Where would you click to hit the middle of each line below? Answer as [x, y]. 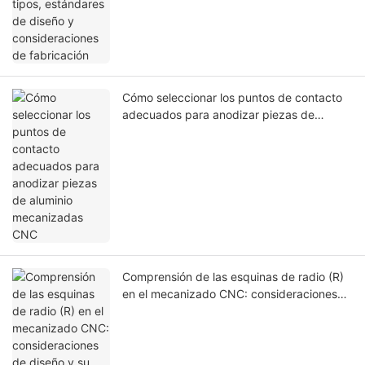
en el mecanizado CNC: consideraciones [230, 294]
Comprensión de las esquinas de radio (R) [233, 277]
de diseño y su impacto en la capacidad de [237, 311]
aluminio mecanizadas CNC [195, 132]
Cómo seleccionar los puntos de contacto [232, 98]
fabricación [152, 328]
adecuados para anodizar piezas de [218, 115]
